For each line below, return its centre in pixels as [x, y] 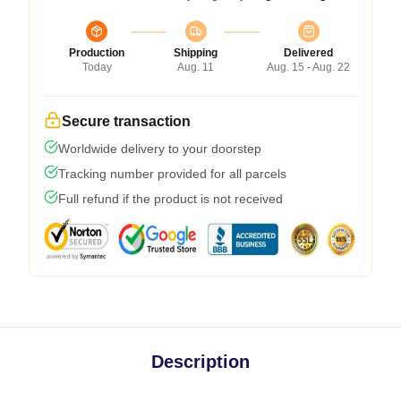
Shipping [196, 52]
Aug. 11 [196, 67]
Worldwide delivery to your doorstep [160, 148]
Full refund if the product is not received [171, 198]
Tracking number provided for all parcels [172, 173]
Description [200, 361]
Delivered [308, 52]
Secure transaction [126, 121]
